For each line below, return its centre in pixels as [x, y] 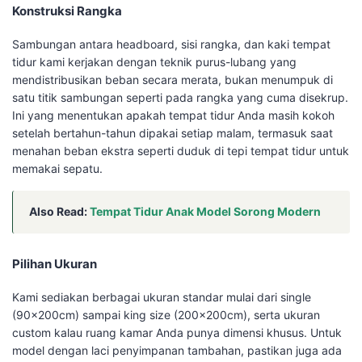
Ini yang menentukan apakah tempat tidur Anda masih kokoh [173, 116]
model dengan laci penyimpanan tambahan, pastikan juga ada [177, 351]
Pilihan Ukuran [55, 264]
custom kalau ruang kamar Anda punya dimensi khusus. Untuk [177, 333]
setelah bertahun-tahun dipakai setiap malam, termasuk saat [173, 133]
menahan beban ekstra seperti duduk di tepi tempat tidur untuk [181, 151]
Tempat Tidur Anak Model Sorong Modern [205, 212]
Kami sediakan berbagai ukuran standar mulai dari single [162, 297]
